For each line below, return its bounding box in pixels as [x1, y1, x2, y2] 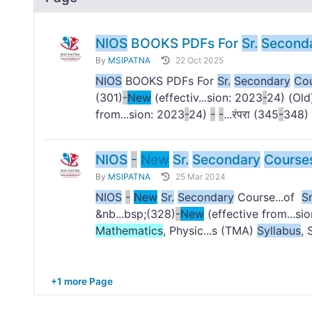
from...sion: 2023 [95, 107, 185, 122]
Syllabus [257, 224, 301, 238]
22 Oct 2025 [175, 55, 224, 66]
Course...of [234, 190, 302, 205]
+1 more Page [51, 276, 113, 288]
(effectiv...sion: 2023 [151, 91, 263, 105]
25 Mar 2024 [175, 171, 226, 182]
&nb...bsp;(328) [95, 207, 175, 221]
